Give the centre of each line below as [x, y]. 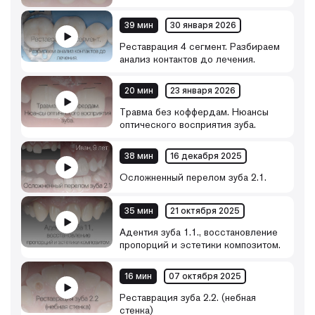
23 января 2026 [203, 91]
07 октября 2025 [205, 276]
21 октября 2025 [205, 211]
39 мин [139, 25]
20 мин [139, 91]
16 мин [138, 276]
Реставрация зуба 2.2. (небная [188, 297]
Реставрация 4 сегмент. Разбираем [200, 46]
